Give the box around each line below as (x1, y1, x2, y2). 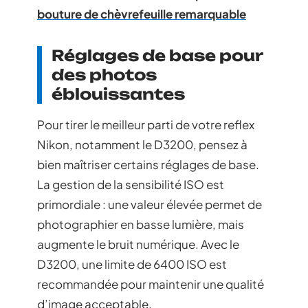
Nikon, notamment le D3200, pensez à (37, 136, 247, 152)
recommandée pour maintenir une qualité (37, 276, 264, 291)
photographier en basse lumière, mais (37, 216, 244, 232)
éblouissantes (52, 84, 185, 103)
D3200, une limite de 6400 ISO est (37, 256, 227, 272)
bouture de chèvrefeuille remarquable (37, 5, 246, 21)
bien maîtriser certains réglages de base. (37, 156, 259, 172)
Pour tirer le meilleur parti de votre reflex (37, 116, 254, 132)
